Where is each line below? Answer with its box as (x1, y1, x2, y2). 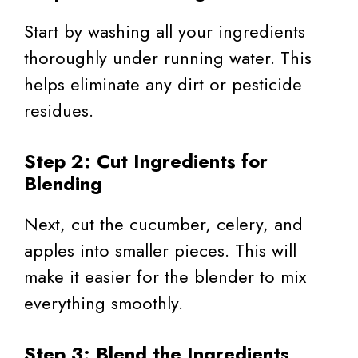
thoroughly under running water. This (24, 44, 312, 70)
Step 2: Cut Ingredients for (24, 146, 268, 175)
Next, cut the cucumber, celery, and (24, 210, 303, 237)
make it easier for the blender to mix (24, 263, 306, 289)
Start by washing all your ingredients (24, 18, 305, 44)
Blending (24, 169, 102, 197)
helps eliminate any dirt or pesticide (24, 70, 302, 97)
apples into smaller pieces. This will (24, 237, 296, 263)
